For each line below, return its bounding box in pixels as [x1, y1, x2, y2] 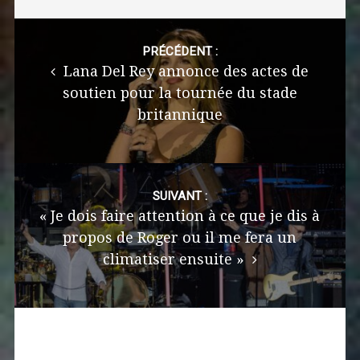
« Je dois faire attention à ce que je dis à [39, 207, 321, 225]
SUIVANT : [152, 189, 207, 204]
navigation [13, 44, 86, 64]
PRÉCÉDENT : [141, 44, 218, 59]
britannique [137, 106, 223, 124]
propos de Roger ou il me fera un [63, 229, 297, 247]
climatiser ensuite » [102, 251, 248, 268]
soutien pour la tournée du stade [62, 84, 297, 102]
